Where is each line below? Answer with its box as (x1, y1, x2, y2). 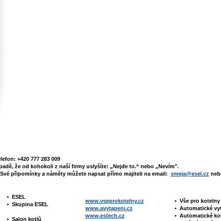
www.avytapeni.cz (85, 205, 133, 211)
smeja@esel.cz (170, 171, 209, 177)
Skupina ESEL (11, 201, 50, 207)
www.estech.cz (85, 213, 125, 219)
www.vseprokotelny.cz (85, 198, 144, 204)
